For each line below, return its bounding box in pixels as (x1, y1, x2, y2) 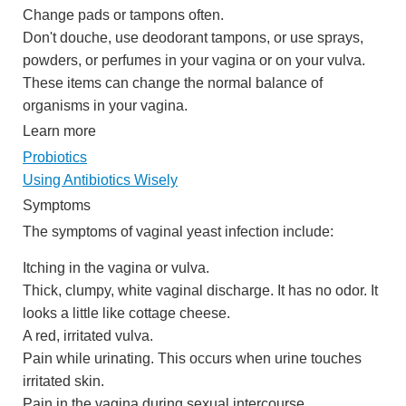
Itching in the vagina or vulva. (23, 259, 209, 276)
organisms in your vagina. (23, 96, 188, 113)
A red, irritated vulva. (23, 327, 153, 344)
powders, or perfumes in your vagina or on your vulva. (23, 51, 365, 68)
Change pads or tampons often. (23, 5, 224, 23)
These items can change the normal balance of (23, 73, 323, 91)
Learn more (23, 122, 96, 140)
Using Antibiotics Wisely (23, 170, 178, 188)
